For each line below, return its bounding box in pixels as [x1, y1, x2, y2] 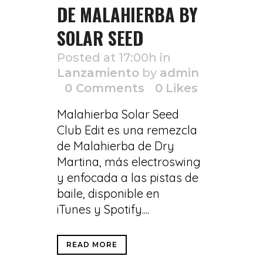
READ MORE [66, 240, 117, 249]
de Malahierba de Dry [57, 139, 174, 153]
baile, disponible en [57, 186, 160, 201]
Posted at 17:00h [57, 50, 157, 65]
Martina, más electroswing [57, 154, 201, 169]
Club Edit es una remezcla [57, 123, 197, 137]
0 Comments [65, 81, 144, 95]
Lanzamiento [57, 66, 139, 80]
